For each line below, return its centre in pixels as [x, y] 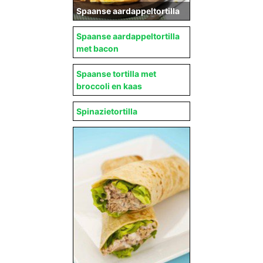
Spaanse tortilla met [116, 73]
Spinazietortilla [107, 111]
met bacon [97, 48]
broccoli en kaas [109, 86]
